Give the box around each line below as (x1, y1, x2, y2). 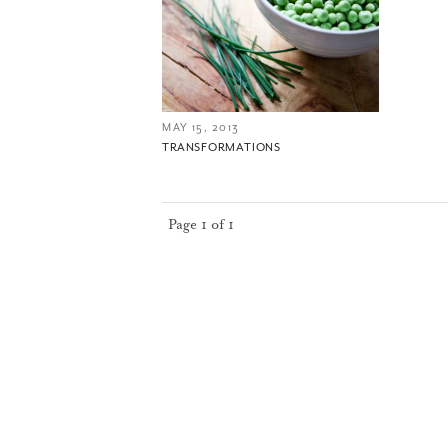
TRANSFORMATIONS (162, 140, 281, 156)
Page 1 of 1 (167, 215, 234, 234)
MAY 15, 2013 (162, 121, 240, 135)
